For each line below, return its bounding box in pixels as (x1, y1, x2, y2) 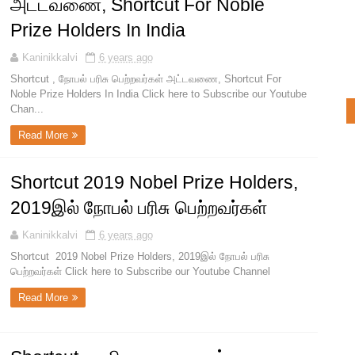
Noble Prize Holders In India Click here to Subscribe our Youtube (10, 88, 307, 101)
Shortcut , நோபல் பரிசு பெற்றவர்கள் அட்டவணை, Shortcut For (10, 73, 281, 86)
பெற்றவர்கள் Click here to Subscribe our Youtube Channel (10, 265, 270, 278)
